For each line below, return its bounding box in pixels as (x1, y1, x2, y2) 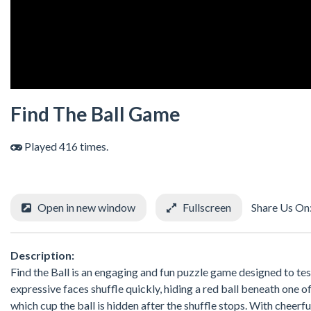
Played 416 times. (22, 140, 108, 153)
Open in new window (37, 201, 135, 215)
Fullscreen (183, 201, 231, 215)
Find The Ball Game (10, 102, 180, 126)
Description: (10, 248, 74, 262)
